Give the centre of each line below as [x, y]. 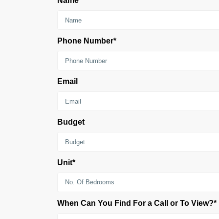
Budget [71, 122]
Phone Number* [87, 41]
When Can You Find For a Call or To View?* [137, 203]
